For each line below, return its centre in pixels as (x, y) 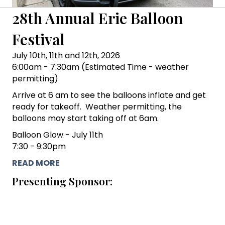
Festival (38, 39)
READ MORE (36, 163)
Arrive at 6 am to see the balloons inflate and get (109, 95)
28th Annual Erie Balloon (97, 18)
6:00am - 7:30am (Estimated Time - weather (100, 67)
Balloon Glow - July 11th (58, 135)
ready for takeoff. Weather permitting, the (97, 106)
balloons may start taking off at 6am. (85, 118)
